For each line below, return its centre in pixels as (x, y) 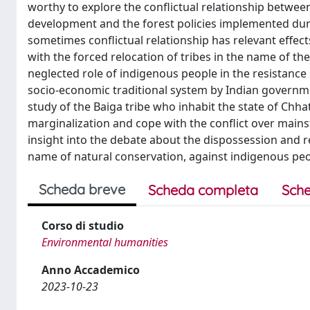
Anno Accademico (91, 270)
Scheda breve (82, 189)
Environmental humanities (105, 242)
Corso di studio (83, 226)
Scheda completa (203, 190)
